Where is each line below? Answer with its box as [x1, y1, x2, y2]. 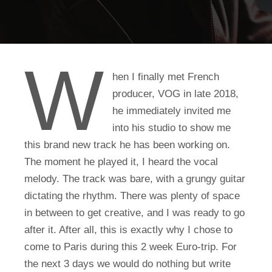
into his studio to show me [112, 122, 231, 133]
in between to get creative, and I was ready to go [24, 207, 245, 218]
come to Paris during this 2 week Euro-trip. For [24, 241, 237, 252]
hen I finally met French [112, 71, 219, 82]
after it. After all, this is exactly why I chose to [24, 224, 233, 235]
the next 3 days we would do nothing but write [24, 258, 231, 269]
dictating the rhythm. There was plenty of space [24, 190, 240, 201]
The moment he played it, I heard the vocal [24, 156, 218, 167]
